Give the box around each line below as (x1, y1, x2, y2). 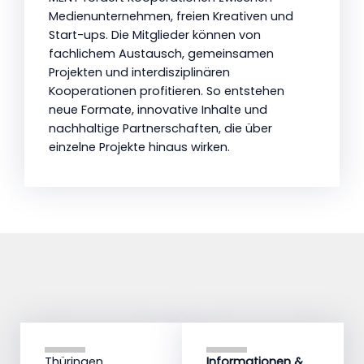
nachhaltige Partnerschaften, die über (49, 120, 272, 136)
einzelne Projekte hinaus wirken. (49, 139, 230, 155)
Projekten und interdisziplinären (49, 64, 230, 80)
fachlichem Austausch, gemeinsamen (49, 45, 274, 62)
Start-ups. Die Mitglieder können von (49, 27, 261, 43)
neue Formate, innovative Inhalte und (49, 102, 267, 118)
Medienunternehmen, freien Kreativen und (49, 8, 293, 24)
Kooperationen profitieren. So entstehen (49, 83, 284, 99)
